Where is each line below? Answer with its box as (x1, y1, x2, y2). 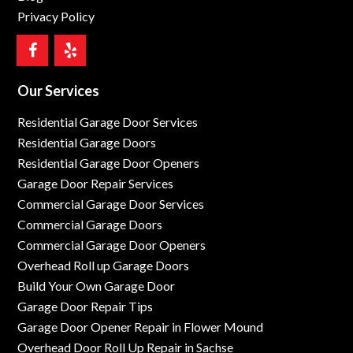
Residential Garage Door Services (17, 114, 199, 130)
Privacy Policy (17, 9, 95, 24)
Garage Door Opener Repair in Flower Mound (17, 319, 264, 335)
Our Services (17, 82, 100, 100)
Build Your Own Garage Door (17, 278, 176, 294)
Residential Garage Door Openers (17, 155, 200, 171)
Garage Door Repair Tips (17, 299, 154, 314)
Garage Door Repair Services (17, 176, 174, 191)
